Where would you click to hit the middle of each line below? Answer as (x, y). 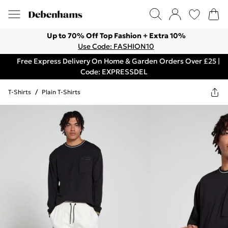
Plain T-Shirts (61, 92)
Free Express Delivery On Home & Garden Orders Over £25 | (118, 61)
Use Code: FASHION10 (116, 46)
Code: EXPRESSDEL (114, 72)
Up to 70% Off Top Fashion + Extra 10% (116, 36)
